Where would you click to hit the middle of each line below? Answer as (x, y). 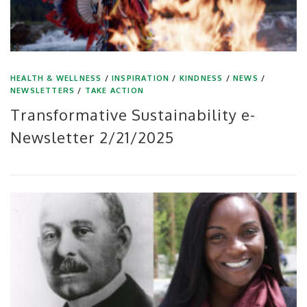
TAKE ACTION (114, 90)
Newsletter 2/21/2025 (92, 137)
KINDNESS (201, 78)
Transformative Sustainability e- (133, 114)
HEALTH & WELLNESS (56, 78)
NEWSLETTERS (43, 90)
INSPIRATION (141, 78)
